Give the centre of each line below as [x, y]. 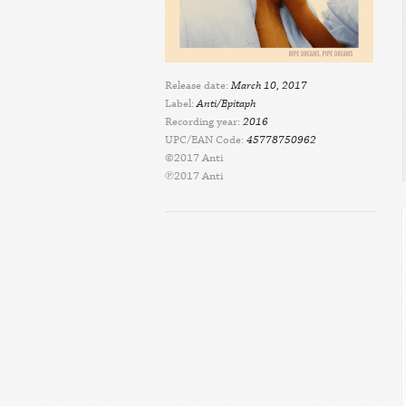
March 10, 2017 [268, 86]
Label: [179, 104]
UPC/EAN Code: [204, 140]
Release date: [197, 86]
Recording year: [203, 122]
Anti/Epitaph [225, 104]
